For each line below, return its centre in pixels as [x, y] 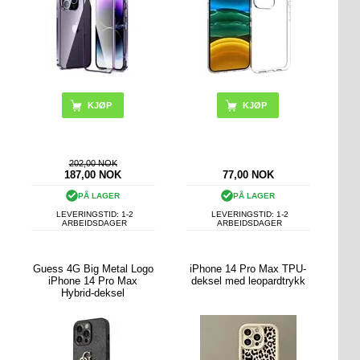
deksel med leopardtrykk [248, 280]
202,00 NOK [93, 164]
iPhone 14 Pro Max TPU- [248, 268]
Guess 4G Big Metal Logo [93, 268]
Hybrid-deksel [93, 292]
